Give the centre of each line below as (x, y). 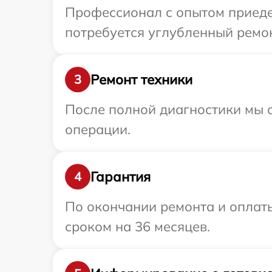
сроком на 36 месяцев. (138, 227)
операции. (98, 130)
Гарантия (121, 176)
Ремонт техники (141, 79)
